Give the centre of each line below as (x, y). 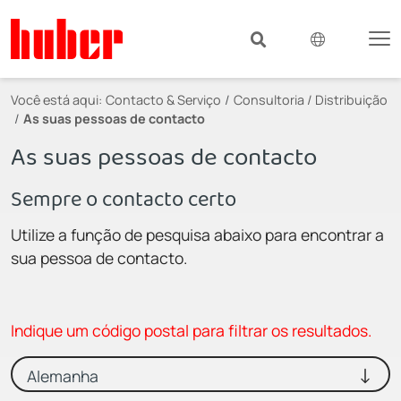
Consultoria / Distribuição (311, 99)
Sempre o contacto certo (124, 198)
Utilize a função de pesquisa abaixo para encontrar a (197, 234)
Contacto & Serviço (163, 99)
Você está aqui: (56, 99)
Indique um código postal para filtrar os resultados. (191, 330)
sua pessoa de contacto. (99, 257)
